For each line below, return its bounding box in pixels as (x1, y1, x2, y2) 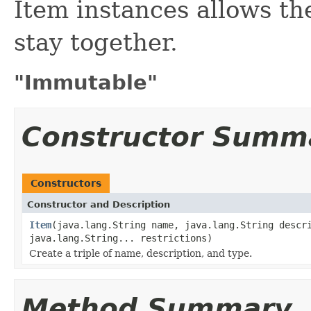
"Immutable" (14, 70, 158, 94)
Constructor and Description (27, 199, 170, 210)
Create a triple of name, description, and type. (29, 247, 252, 259)
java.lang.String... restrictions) (29, 232, 212, 244)
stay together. (14, 28, 178, 56)
